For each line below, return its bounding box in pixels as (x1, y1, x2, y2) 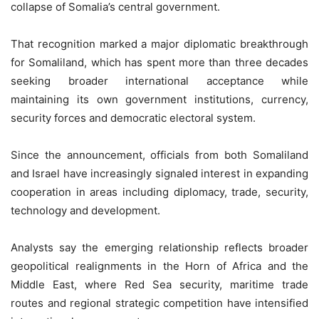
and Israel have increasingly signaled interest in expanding (11, 166, 308, 180)
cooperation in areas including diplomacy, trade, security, (11, 184, 308, 199)
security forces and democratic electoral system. (11, 110, 256, 125)
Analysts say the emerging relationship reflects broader (11, 240, 308, 254)
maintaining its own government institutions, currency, (11, 92, 308, 106)
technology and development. (11, 203, 160, 217)
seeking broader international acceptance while (11, 73, 308, 88)
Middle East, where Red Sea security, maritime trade (11, 277, 308, 291)
